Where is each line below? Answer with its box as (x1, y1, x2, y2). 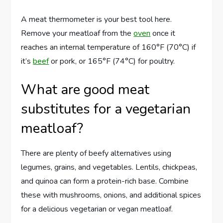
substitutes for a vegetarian (21, 100, 191, 119)
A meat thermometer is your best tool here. (21, 14, 172, 25)
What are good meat (21, 80, 150, 100)
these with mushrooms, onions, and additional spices (21, 190, 202, 201)
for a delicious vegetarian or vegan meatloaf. (21, 204, 173, 215)
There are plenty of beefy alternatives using (21, 148, 172, 159)
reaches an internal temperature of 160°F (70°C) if (21, 42, 196, 53)
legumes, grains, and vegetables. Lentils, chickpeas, (21, 162, 198, 173)
